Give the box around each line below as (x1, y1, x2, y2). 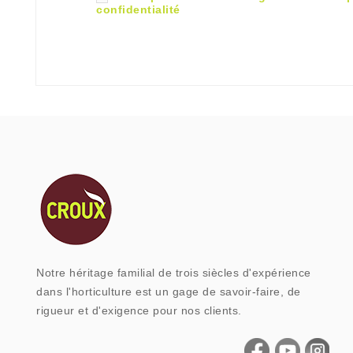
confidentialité (96, 3, 180, 17)
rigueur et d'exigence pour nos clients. (36, 304, 242, 318)
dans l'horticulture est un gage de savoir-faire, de (36, 285, 301, 299)
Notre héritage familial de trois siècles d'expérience (36, 266, 311, 280)
